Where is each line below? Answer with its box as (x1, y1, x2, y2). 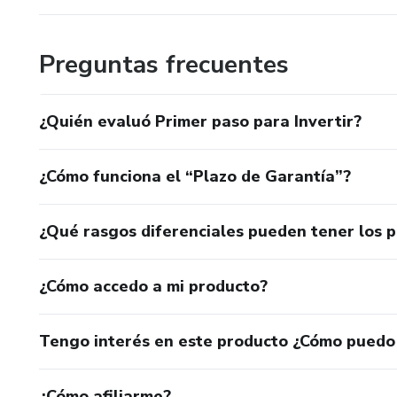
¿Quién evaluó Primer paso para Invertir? (39, 110, 362, 132)
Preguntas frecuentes (39, 47, 289, 82)
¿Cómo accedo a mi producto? (39, 275, 268, 297)
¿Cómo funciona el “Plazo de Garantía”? (39, 165, 351, 187)
